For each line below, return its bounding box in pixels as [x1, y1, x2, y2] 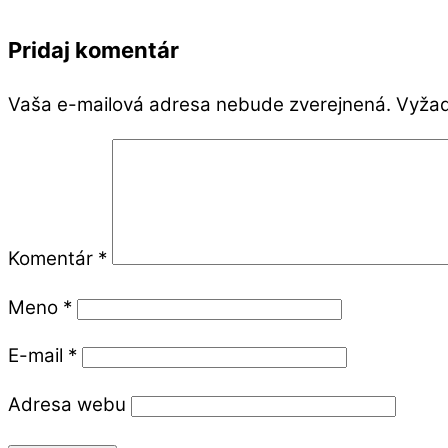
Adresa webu [8, 393, 126, 417]
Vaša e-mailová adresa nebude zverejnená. [8, 92, 391, 116]
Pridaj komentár [8, 36, 179, 63]
